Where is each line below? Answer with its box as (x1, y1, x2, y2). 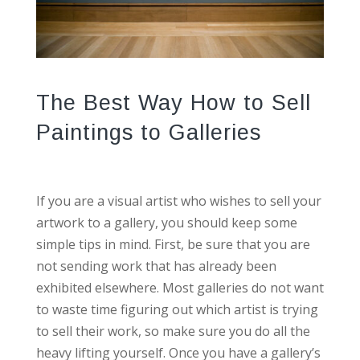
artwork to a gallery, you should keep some (35, 214, 297, 232)
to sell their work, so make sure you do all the (35, 322, 310, 341)
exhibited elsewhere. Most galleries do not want (35, 279, 324, 297)
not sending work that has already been (35, 257, 276, 276)
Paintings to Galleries (35, 121, 261, 145)
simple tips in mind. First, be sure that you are (35, 235, 310, 254)
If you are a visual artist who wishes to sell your (35, 192, 321, 211)
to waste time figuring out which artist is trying (35, 301, 318, 319)
